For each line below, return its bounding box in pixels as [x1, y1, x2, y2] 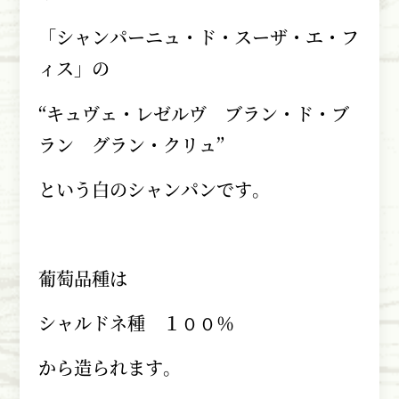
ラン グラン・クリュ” [37, 131, 224, 158]
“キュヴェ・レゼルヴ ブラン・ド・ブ [37, 100, 349, 126]
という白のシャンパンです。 [37, 175, 270, 202]
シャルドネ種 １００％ [37, 309, 234, 336]
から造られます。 [37, 354, 181, 381]
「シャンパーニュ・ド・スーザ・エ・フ [37, 24, 359, 51]
